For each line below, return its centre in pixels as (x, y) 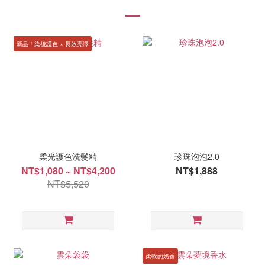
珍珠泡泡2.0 (197, 156)
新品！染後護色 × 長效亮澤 (53, 43)
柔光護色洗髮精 (68, 156)
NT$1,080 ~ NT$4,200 (68, 170)
